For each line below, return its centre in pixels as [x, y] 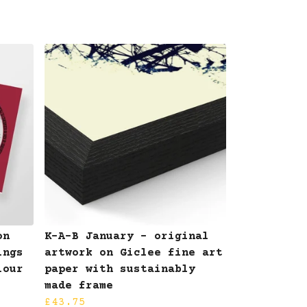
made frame [79, 285]
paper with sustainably [120, 269]
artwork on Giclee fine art [134, 253]
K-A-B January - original [127, 236]
